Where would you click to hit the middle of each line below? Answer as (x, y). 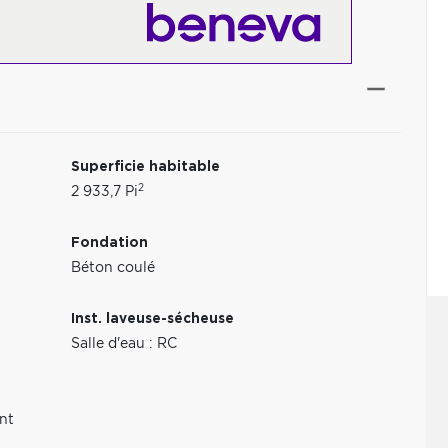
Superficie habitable (146, 167)
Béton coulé (113, 268)
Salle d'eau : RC (124, 344)
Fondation (110, 243)
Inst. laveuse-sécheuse (153, 319)
